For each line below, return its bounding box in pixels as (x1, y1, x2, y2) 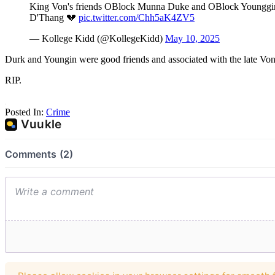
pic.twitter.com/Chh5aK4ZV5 (79, 12, 195, 23)
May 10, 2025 (165, 33, 220, 44)
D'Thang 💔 (29, 12, 79, 23)
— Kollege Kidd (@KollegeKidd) (29, 33, 165, 44)
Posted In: (5, 106, 44, 117)
